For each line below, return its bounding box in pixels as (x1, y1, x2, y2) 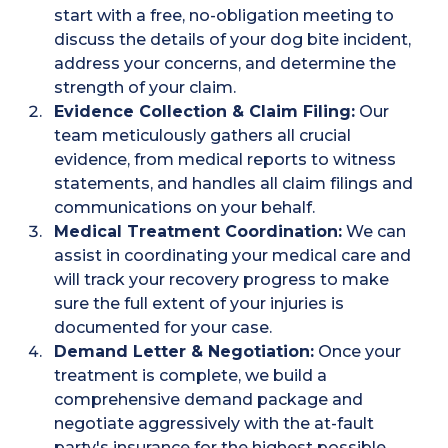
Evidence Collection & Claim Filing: (54, 102, 356, 121)
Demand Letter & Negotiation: (54, 342, 315, 361)
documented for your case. (54, 318, 273, 337)
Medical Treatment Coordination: (54, 222, 343, 241)
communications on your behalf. (54, 198, 316, 217)
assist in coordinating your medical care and (54, 246, 412, 265)
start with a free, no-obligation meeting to (54, 6, 395, 25)
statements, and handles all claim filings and (54, 174, 414, 193)
